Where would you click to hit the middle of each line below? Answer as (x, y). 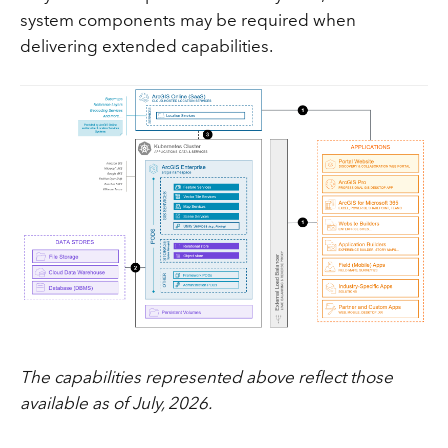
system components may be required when (187, 20)
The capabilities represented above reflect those (206, 377)
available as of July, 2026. (115, 403)
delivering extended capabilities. (146, 46)
